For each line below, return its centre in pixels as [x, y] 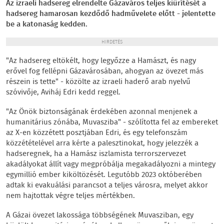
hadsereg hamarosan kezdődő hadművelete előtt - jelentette [111, 14]
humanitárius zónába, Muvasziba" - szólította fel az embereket [112, 122]
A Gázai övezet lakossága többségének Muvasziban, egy [100, 215]
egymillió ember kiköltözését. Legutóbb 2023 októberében [104, 175]
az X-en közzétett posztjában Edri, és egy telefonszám [97, 133]
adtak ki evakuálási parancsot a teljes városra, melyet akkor [107, 185]
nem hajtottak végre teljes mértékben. [70, 196]
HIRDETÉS [112, 42]
